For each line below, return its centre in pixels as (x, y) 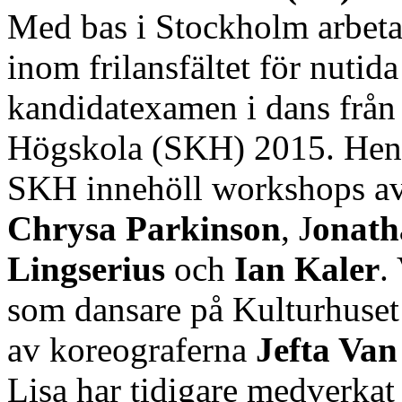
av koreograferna (131, 349)
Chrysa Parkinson (144, 228)
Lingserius (86, 268)
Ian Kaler (307, 268)
